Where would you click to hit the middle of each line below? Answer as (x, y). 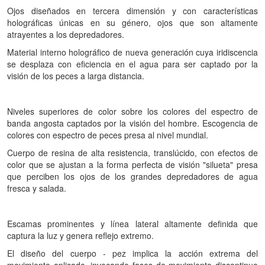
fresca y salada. (37, 188)
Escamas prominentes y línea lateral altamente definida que (132, 224)
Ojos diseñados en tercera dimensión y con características (132, 11)
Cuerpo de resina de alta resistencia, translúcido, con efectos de (132, 153)
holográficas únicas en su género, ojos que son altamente (132, 22)
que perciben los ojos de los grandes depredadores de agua (132, 176)
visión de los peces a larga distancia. (76, 76)
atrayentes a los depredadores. (66, 34)
